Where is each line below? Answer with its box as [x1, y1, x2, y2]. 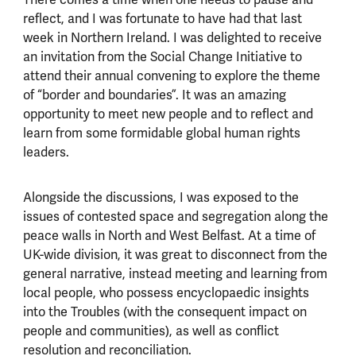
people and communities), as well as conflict [22, 323, 279, 340]
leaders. [22, 145, 69, 161]
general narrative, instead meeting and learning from [22, 266, 327, 283]
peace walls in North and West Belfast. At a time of [22, 228, 315, 245]
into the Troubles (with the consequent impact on [22, 304, 307, 321]
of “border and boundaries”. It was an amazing [22, 87, 286, 104]
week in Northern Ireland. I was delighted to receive [22, 30, 322, 47]
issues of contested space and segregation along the [22, 209, 328, 226]
